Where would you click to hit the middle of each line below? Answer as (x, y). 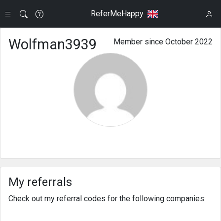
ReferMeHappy (117, 14)
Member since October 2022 (163, 42)
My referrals (40, 182)
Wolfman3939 (53, 44)
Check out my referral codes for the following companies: (107, 199)
